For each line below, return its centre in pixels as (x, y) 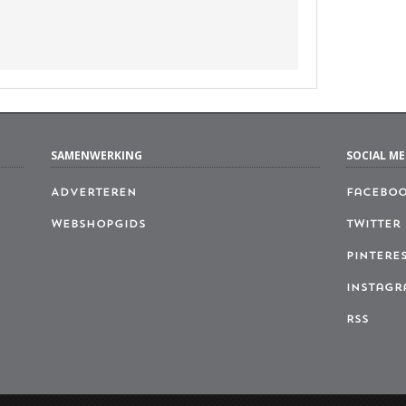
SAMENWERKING (96, 155)
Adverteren (93, 193)
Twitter (374, 224)
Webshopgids (98, 224)
